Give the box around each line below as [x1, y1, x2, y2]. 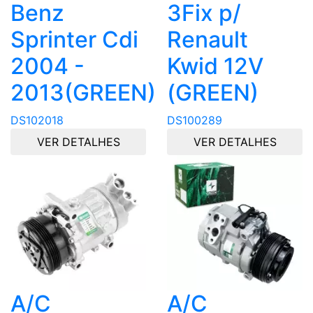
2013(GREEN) [10, 78, 156, 106]
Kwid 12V [167, 52, 263, 80]
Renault [167, 25, 248, 53]
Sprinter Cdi [10, 25, 138, 53]
